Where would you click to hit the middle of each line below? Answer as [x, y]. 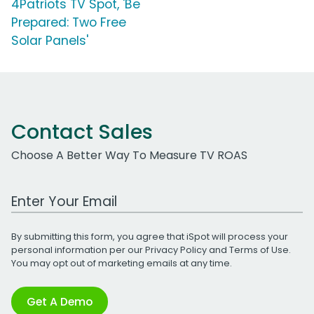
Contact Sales [82, 131]
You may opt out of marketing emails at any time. [122, 263]
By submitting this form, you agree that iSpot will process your [150, 236]
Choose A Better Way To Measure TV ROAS [129, 155]
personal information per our [78, 250]
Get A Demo [60, 301]
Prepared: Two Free [69, 22]
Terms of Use [259, 250]
